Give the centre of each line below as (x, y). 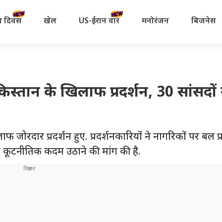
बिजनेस (203, 21)
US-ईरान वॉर (99, 21)
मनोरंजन (155, 21)
